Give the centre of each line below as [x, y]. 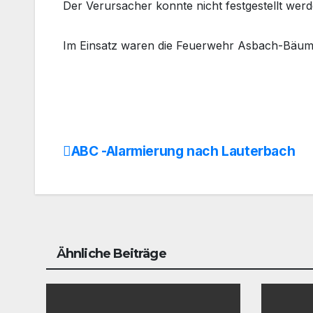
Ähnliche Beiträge [111, 253]
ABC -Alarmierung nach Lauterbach [183, 151]
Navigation [120, 185]
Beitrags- [110, 156]
